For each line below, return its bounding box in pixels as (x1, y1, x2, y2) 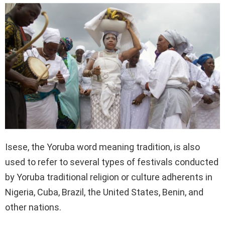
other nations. (5, 201, 61, 212)
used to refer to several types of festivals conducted (5, 156, 218, 167)
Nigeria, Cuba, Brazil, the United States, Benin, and (5, 186, 203, 197)
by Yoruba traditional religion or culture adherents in (5, 171, 212, 182)
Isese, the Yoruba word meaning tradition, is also (5, 141, 200, 152)
